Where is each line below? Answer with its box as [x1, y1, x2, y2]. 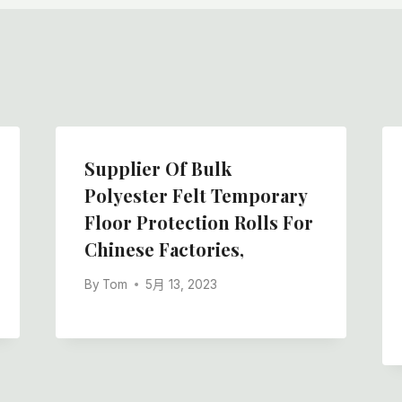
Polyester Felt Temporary [83, 183, 307, 208]
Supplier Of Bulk [83, 156, 232, 181]
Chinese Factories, [83, 237, 244, 262]
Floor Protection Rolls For [83, 210, 313, 235]
